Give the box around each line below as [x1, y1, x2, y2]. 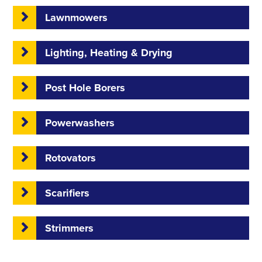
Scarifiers [42, 187, 90, 199]
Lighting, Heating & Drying [42, 46, 173, 59]
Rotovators [42, 151, 96, 164]
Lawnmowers [42, 11, 108, 24]
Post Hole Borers [42, 81, 126, 94]
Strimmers [42, 222, 94, 235]
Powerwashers [42, 116, 115, 129]
